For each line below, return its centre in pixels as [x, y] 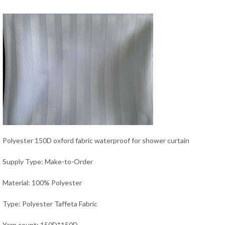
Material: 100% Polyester [42, 183]
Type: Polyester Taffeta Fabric [50, 204]
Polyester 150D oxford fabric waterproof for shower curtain [96, 140]
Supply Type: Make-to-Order [48, 161]
